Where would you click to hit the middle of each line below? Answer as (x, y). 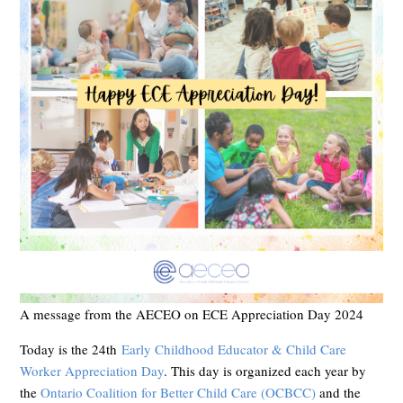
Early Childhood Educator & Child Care (234, 349)
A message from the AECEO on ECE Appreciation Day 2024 (192, 314)
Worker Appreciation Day (92, 371)
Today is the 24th (71, 349)
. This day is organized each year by (265, 371)
